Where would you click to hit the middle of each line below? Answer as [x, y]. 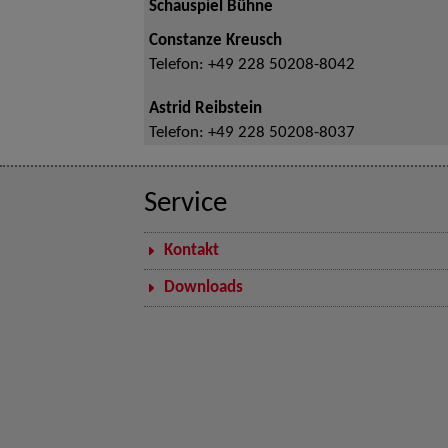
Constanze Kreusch [215, 41]
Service [185, 204]
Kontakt [191, 251]
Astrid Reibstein [205, 109]
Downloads [203, 288]
